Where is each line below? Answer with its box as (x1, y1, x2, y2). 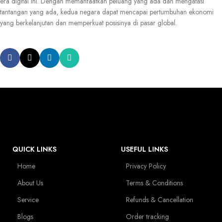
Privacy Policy (125, 161, 166, 171)
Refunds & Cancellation (125, 195, 193, 205)
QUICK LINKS (12, 144, 56, 154)
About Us (17, 178, 43, 188)
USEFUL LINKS (120, 144, 168, 154)
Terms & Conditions (125, 178, 183, 188)
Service (17, 195, 39, 205)
